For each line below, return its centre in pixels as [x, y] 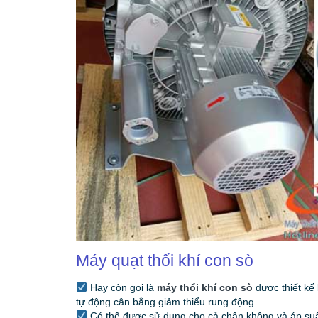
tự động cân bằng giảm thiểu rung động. [166, 302]
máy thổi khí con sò [204, 288]
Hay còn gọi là [122, 288]
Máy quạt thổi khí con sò [165, 261]
